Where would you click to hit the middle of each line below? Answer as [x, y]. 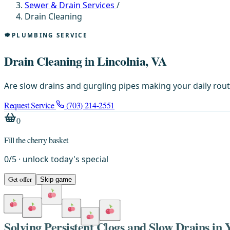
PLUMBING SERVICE [50, 35]
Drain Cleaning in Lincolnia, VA [85, 61]
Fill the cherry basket [36, 140]
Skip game [56, 179]
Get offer [20, 179]
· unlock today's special [62, 159]
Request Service [30, 105]
